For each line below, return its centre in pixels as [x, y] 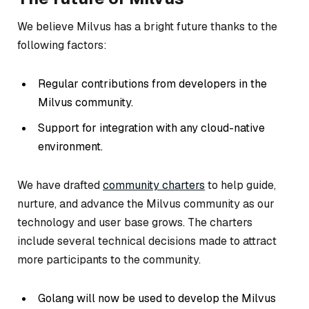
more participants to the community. [109, 259]
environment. [70, 147]
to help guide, [240, 185]
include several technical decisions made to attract [147, 241]
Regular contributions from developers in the [152, 84]
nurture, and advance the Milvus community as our [146, 203]
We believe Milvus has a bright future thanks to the [147, 27]
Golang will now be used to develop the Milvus [157, 298]
